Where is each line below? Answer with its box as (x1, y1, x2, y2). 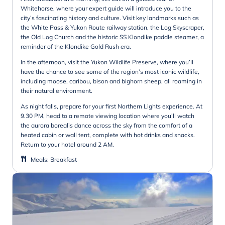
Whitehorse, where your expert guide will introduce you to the (21, 4, 191, 12)
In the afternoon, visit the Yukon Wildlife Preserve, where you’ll (21, 58, 193, 66)
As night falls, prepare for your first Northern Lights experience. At (21, 102, 202, 110)
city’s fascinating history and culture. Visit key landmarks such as (21, 14, 199, 22)
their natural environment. (21, 86, 92, 94)
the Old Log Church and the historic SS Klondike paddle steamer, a (21, 33, 204, 41)
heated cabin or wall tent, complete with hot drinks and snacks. (21, 131, 195, 139)
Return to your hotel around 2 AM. (21, 140, 114, 148)
